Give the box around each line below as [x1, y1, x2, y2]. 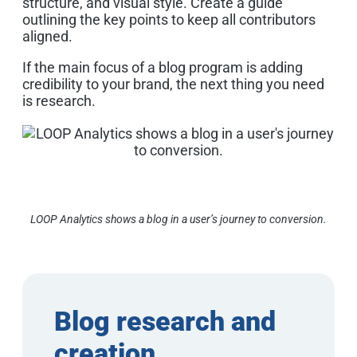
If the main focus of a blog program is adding [22, 58, 303, 76]
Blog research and [54, 304, 276, 337]
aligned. [22, 27, 73, 45]
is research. [22, 92, 96, 109]
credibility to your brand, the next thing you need [22, 75, 324, 92]
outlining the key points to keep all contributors [22, 10, 316, 28]
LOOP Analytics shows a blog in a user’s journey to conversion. [30, 212, 327, 226]
